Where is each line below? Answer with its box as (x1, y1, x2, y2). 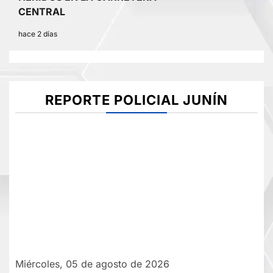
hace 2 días (18, 29, 57, 39)
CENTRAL (18, 5, 65, 18)
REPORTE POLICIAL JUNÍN (45, 92, 228, 108)
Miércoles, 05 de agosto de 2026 (15, 258, 169, 271)
